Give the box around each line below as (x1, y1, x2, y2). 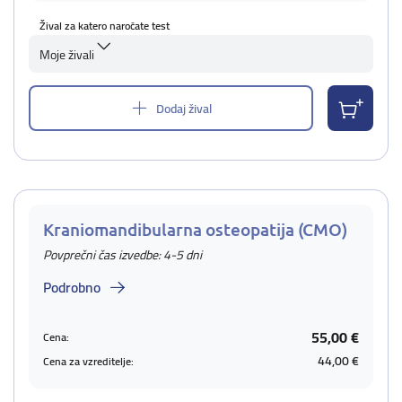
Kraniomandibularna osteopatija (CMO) (43, 218, 347, 240)
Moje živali (39, 43, 94, 66)
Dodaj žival (156, 96, 212, 120)
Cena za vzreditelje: (43, 350, 134, 371)
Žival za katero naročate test (39, 15, 170, 36)
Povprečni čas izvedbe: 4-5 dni (43, 243, 202, 267)
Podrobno (43, 274, 100, 301)
